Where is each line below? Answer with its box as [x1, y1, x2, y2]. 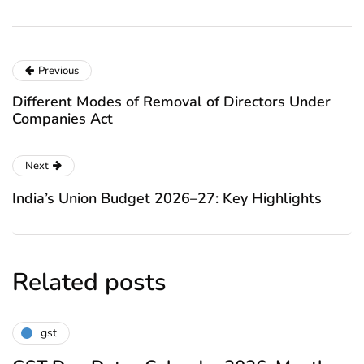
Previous [38, 63, 79, 78]
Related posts [12, 265, 167, 299]
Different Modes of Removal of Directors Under [12, 91, 331, 111]
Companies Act [12, 108, 113, 128]
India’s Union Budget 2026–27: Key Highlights [12, 188, 322, 208]
